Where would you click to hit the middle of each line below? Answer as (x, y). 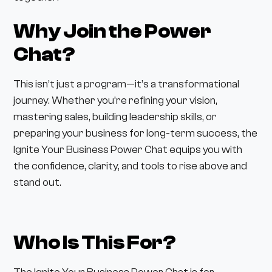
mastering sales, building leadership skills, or (115, 117)
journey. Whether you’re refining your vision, (116, 100)
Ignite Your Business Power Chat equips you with (128, 150)
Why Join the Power (113, 32)
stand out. (38, 182)
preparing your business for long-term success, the (136, 133)
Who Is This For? (95, 243)
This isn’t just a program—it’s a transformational (127, 84)
